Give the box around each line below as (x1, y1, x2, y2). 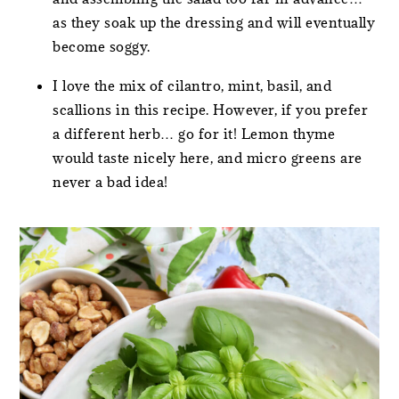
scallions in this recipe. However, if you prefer (53, 100, 369, 118)
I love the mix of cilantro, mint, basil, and (53, 76, 332, 94)
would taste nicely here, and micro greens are (53, 148, 362, 167)
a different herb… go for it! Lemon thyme (53, 124, 336, 142)
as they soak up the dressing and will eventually (53, 12, 376, 31)
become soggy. (53, 37, 155, 55)
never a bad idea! (53, 172, 168, 191)
